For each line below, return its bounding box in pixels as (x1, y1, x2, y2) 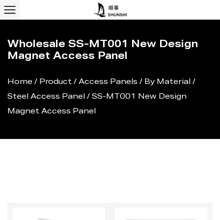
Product (39, 79, 72, 86)
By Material (144, 79, 191, 86)
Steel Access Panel (7, 93, 85, 101)
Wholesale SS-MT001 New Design (7, 40, 198, 50)
